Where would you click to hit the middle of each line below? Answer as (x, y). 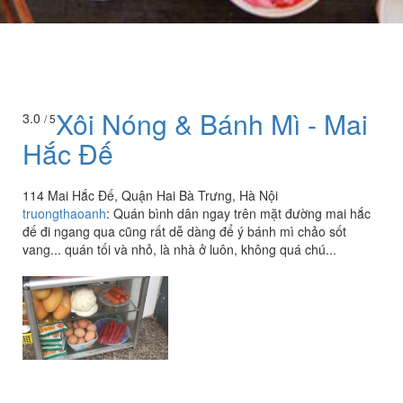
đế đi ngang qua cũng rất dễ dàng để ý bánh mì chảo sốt (184, 232)
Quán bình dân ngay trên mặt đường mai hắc (242, 214)
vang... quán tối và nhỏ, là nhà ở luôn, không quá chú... (179, 250)
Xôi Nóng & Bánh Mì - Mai (212, 124)
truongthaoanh (64, 214)
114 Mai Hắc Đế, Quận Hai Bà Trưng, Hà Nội (150, 196)
